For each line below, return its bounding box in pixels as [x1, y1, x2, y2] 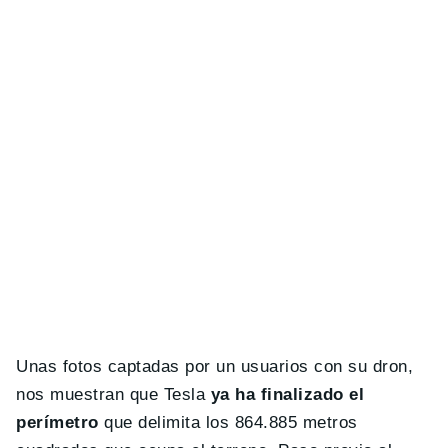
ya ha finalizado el [210, 385, 365, 405]
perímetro [16, 413, 99, 433]
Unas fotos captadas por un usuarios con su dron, [16, 357, 414, 377]
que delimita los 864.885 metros [98, 413, 358, 433]
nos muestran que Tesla [16, 385, 211, 405]
